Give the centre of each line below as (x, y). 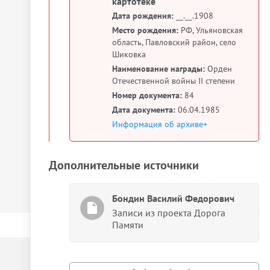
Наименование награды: (159, 68)
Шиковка (129, 54)
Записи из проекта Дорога (169, 212)
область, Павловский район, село (174, 42)
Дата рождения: (143, 15)
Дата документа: (144, 109)
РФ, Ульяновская (211, 30)
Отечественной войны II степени (174, 80)
